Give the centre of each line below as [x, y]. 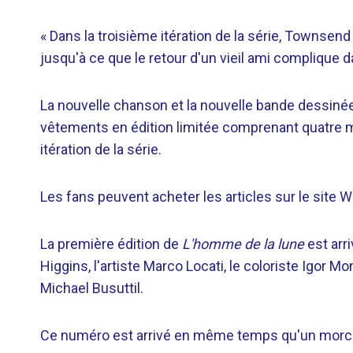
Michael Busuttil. [92, 288]
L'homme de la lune [243, 243]
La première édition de [111, 243]
